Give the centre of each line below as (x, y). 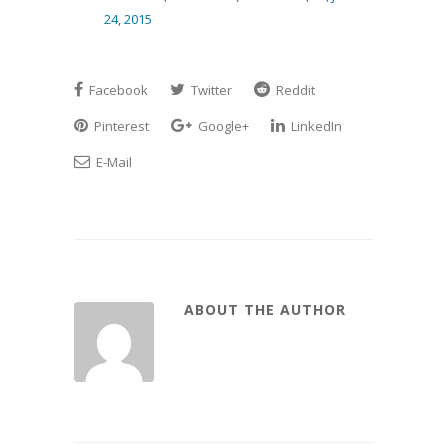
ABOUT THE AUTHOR (265, 309)
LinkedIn (315, 126)
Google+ (222, 126)
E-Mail (112, 162)
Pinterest (120, 126)
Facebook (117, 90)
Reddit (294, 90)
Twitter (210, 90)
